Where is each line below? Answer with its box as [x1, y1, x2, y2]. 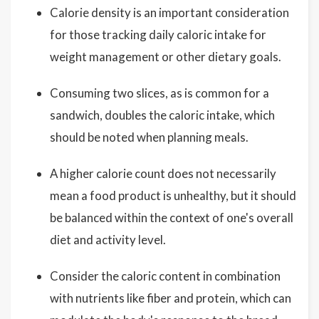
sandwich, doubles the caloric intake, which [50, 108, 275, 123]
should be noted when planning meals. [50, 130, 249, 145]
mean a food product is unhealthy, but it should [50, 188, 296, 204]
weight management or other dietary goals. [50, 49, 281, 65]
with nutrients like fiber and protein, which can [50, 291, 291, 306]
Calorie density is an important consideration [50, 5, 289, 21]
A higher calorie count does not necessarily [50, 166, 276, 182]
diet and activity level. [50, 232, 166, 248]
